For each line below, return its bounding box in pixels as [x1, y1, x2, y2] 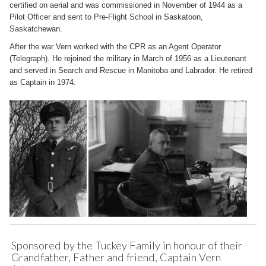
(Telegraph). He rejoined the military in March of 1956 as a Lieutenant [9, 54, 246, 63]
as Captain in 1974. [9, 78, 76, 87]
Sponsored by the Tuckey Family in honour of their [11, 239, 242, 252]
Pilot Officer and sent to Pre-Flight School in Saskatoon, [9, 12, 203, 21]
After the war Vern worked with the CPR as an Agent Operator [9, 42, 221, 51]
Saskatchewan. [9, 24, 62, 33]
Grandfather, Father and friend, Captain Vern [11, 251, 221, 264]
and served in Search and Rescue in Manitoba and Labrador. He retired [9, 66, 252, 75]
